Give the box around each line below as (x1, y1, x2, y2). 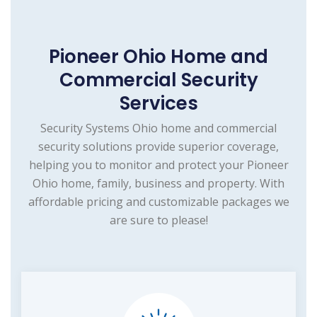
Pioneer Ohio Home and (49, 44, 268, 70)
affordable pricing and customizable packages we (28, 194, 289, 210)
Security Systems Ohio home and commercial (40, 120, 277, 137)
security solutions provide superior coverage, (38, 139, 279, 155)
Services (119, 91, 198, 117)
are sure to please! (109, 212, 208, 229)
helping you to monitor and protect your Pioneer (28, 157, 289, 173)
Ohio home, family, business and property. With (33, 175, 284, 192)
